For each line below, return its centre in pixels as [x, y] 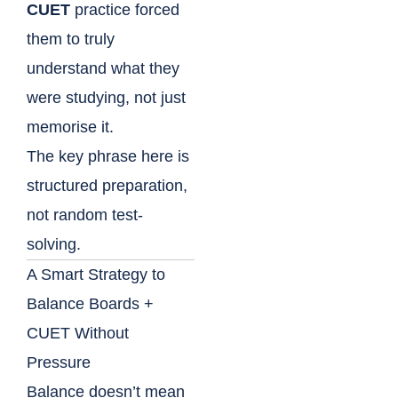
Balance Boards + [90, 304]
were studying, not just [106, 98]
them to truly [71, 40]
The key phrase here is [108, 157]
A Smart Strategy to [96, 275]
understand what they [103, 69]
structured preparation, [107, 186]
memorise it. [70, 127]
